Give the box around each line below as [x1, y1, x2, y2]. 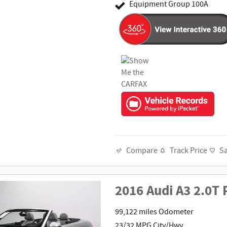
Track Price [170, 145, 208, 156]
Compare [126, 145, 158, 157]
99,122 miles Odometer [115, 206, 194, 217]
